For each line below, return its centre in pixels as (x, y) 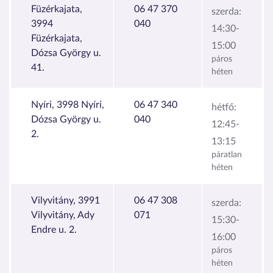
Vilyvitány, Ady (63, 215)
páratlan (227, 154)
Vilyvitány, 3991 (66, 200)
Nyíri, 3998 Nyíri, (68, 105)
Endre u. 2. (54, 229)
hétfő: (224, 107)
